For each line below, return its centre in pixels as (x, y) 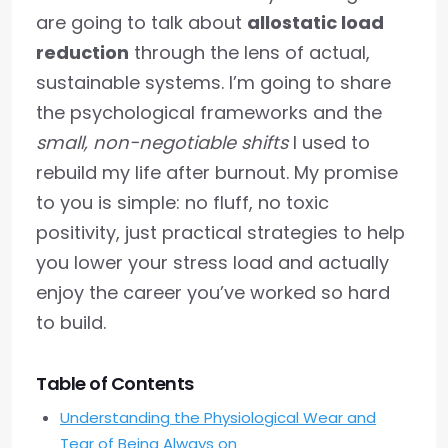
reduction (82, 52)
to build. (71, 322)
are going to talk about (141, 22)
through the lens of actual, (249, 52)
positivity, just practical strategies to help (220, 232)
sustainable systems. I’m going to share (213, 82)
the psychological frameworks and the (209, 112)
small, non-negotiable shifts (162, 142)
